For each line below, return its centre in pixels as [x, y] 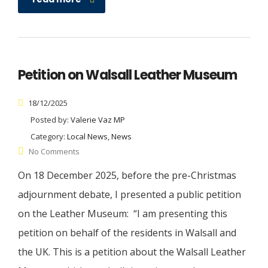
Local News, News [99, 137]
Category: [49, 137]
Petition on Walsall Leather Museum [128, 75]
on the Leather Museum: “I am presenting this [123, 214]
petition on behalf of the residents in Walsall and [127, 233]
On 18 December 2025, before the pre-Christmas [127, 176]
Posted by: [51, 120]
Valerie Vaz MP [98, 120]
